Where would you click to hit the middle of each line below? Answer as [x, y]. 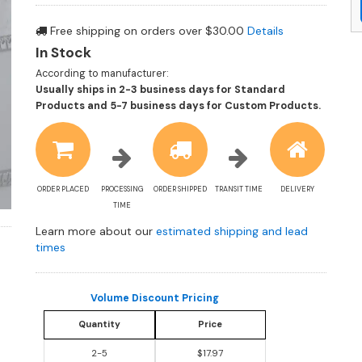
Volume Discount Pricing [155, 299]
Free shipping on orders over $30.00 [147, 31]
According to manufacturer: [102, 73]
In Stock [63, 53]
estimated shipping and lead [232, 232]
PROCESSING [122, 189]
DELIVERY [297, 189]
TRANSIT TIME [238, 189]
